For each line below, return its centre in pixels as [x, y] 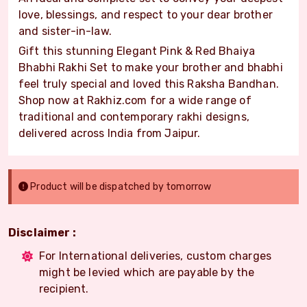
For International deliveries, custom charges [156, 256]
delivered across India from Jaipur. [110, 133]
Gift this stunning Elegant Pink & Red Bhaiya [137, 51]
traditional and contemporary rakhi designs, [134, 116]
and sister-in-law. [65, 31]
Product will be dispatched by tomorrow [120, 186]
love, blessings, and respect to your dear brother [146, 14]
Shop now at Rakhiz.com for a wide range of [135, 100]
